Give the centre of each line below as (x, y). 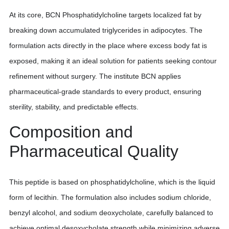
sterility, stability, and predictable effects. (74, 107)
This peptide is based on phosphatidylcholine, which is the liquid (112, 182)
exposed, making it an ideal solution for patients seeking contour (113, 61)
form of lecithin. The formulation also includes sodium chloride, (110, 198)
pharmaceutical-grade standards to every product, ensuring (105, 91)
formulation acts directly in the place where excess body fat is (108, 45)
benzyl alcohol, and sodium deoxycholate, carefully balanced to (111, 213)
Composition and (71, 132)
